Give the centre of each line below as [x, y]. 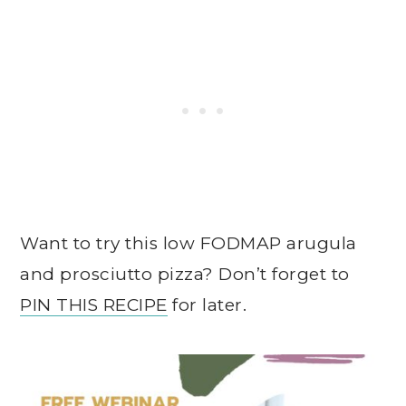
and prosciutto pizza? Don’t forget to [185, 274]
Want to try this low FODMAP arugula [188, 243]
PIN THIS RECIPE [94, 305]
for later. [207, 305]
